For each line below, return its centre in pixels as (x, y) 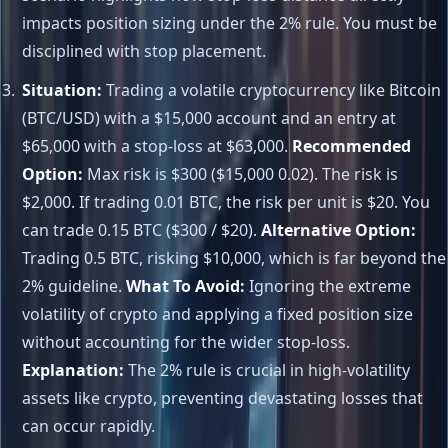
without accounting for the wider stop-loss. (185, 341)
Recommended (351, 145)
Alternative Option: (338, 229)
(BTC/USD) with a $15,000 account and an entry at (208, 117)
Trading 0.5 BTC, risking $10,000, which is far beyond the (233, 257)
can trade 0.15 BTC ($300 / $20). (141, 229)
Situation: (61, 89)
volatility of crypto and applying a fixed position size (217, 313)
